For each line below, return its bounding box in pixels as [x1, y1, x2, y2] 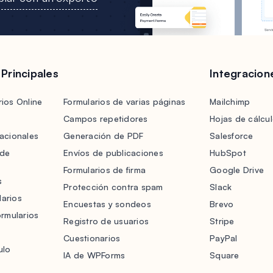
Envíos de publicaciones [63, 147, 163, 158]
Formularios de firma [63, 165, 146, 175]
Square [210, 250, 239, 260]
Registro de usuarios [63, 216, 149, 226]
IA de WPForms [63, 250, 126, 260]
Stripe [210, 216, 235, 226]
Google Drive [210, 165, 264, 175]
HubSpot [210, 147, 246, 158]
